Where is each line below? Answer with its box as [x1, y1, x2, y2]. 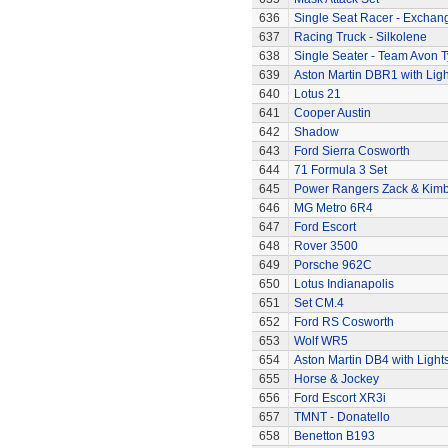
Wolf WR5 [293, 334, 348, 348]
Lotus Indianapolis [293, 277, 394, 291]
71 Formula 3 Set [293, 163, 387, 177]
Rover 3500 [293, 239, 358, 253]
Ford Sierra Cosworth [293, 144, 410, 158]
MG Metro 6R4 [293, 201, 373, 215]
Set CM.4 [293, 296, 344, 310]
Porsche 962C [293, 258, 372, 272]
